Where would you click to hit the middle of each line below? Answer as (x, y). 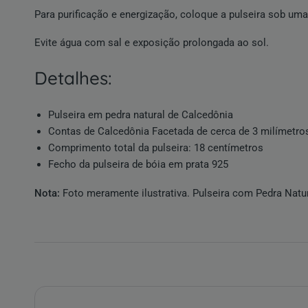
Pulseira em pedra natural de (115, 115)
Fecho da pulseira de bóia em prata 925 (138, 165)
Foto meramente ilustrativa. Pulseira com (158, 194)
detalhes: (80, 78)
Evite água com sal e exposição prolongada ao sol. (152, 43)
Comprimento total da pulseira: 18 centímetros (156, 148)
